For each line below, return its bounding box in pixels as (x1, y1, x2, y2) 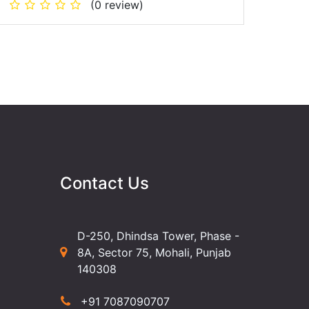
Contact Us (60, 172, 150, 193)
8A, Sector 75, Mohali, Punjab (77, 245, 232, 259)
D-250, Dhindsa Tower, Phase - (77, 228, 240, 243)
